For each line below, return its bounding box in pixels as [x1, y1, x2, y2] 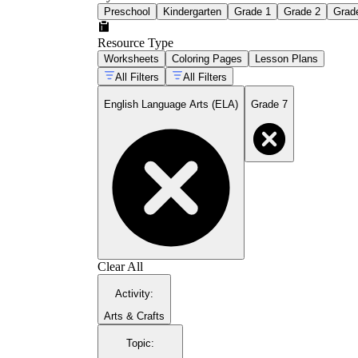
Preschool [104, 5, 150, 18]
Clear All [97, 260, 143, 274]
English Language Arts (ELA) [104, 98, 238, 111]
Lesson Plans [255, 52, 318, 65]
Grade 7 [251, 98, 288, 111]
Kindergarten [163, 5, 221, 18]
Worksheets [104, 52, 159, 65]
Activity [115, 287, 150, 300]
